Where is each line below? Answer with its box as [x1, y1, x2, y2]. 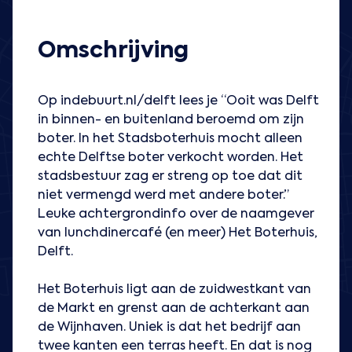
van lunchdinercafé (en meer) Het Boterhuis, [38, 227, 317, 240]
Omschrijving [38, 40, 189, 63]
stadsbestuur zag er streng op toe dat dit [38, 170, 302, 184]
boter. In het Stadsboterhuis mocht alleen [38, 133, 302, 146]
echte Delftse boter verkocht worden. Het [38, 152, 303, 165]
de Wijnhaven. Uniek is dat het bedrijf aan [38, 321, 301, 335]
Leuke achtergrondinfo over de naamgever [38, 208, 314, 222]
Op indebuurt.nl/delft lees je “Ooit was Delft [38, 95, 319, 108]
